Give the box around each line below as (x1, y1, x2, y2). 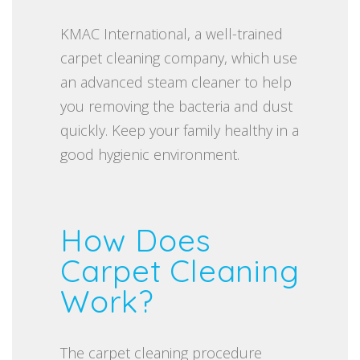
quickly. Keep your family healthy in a (60, 120, 299, 140)
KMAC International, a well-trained (60, 23, 283, 43)
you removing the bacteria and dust (60, 96, 292, 116)
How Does (60, 220, 212, 260)
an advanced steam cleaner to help (60, 72, 292, 92)
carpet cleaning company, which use (60, 47, 297, 67)
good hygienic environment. (60, 144, 239, 164)
